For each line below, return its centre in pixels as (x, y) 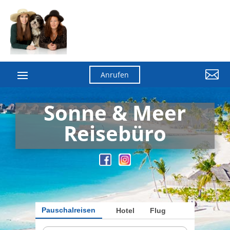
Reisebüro (115, 133)
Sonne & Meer (115, 113)
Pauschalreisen (69, 210)
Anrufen (115, 75)
